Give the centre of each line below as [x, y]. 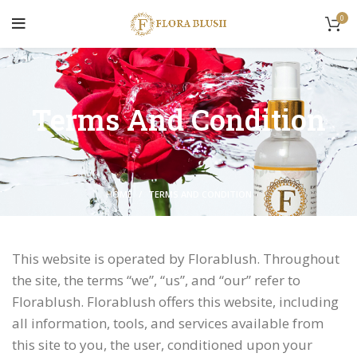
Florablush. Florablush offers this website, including [175, 302]
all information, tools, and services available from [168, 323]
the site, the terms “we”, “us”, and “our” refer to [156, 280]
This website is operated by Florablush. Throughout [176, 259]
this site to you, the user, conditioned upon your [162, 345]
